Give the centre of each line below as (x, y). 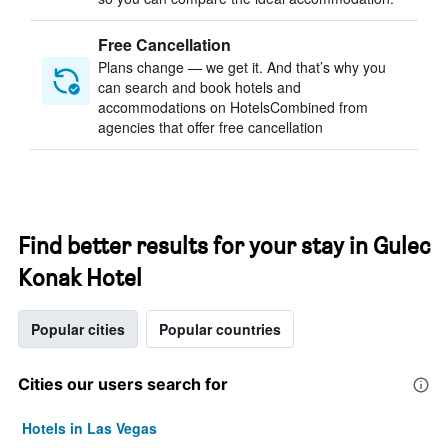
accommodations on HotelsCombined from (233, 107)
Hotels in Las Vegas (89, 428)
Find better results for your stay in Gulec (224, 245)
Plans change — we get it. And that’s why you (242, 67)
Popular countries (220, 329)
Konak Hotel (80, 277)
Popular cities (78, 329)
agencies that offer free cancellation (210, 127)
